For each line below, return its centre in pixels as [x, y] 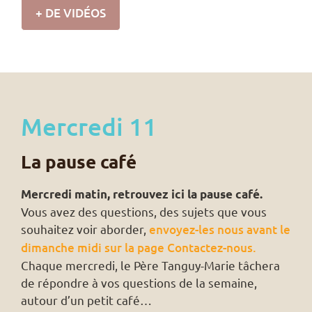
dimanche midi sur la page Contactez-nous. [139, 247]
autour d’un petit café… [86, 299]
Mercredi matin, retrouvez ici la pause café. [142, 194]
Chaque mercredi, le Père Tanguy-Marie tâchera [150, 265]
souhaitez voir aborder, [85, 228]
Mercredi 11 [89, 126]
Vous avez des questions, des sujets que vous [144, 211]
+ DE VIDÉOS [71, 13]
